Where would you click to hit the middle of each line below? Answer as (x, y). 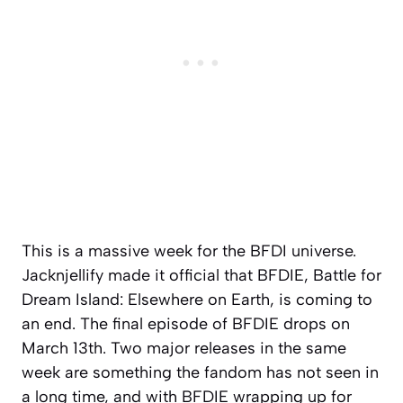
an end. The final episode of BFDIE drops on (186, 324)
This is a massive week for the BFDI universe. (189, 251)
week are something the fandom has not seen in (200, 373)
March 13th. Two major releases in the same (184, 349)
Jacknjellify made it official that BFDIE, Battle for (201, 276)
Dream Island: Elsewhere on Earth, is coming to (197, 300)
